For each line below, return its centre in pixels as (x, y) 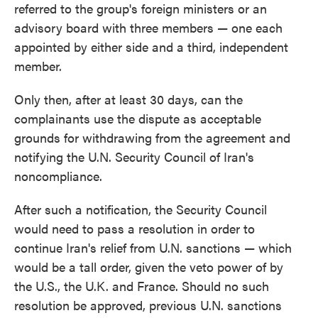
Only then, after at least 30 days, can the (128, 99)
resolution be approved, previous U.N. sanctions (148, 305)
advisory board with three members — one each (148, 27)
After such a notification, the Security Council (141, 209)
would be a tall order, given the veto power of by (149, 266)
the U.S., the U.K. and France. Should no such (142, 285)
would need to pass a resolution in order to (135, 228)
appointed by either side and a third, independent (151, 46)
